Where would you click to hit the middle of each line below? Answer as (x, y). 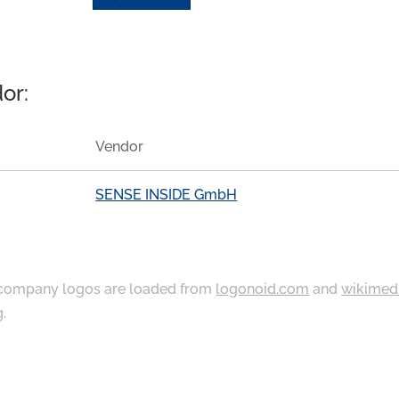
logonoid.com (263, 289)
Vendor (120, 147)
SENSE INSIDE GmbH (167, 194)
